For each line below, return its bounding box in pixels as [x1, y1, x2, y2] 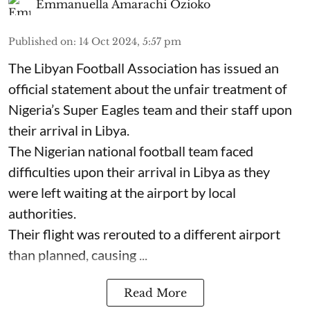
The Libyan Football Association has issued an [8, 60, 279, 76]
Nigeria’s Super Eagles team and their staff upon [8, 101, 292, 118]
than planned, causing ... [8, 246, 147, 263]
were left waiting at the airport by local [8, 184, 236, 201]
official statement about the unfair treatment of [8, 80, 287, 97]
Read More [123, 286, 187, 300]
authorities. [8, 205, 76, 221]
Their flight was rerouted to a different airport [8, 226, 280, 242]
